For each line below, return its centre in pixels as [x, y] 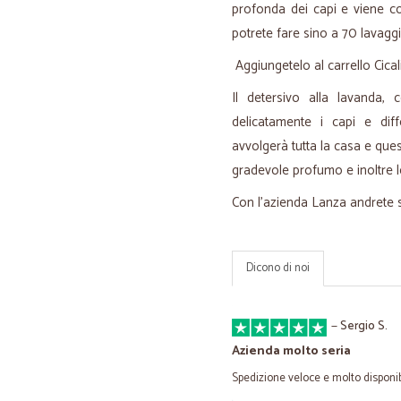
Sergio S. [364, 326]
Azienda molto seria [291, 351]
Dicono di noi [278, 268]
